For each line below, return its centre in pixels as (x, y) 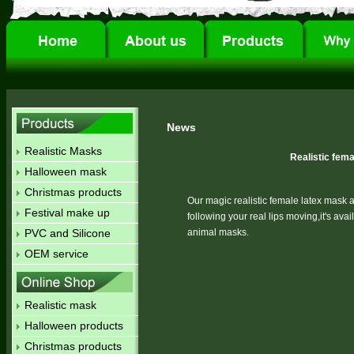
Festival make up (67, 213)
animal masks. (218, 232)
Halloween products (73, 326)
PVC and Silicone (67, 233)
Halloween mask (65, 171)
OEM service (56, 254)
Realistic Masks (63, 151)
